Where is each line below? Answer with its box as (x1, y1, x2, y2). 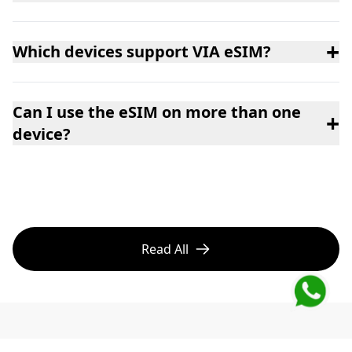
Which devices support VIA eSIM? (13, 41, 271, 63)
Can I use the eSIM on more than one (13, 101, 301, 123)
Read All (141, 240, 189, 258)
